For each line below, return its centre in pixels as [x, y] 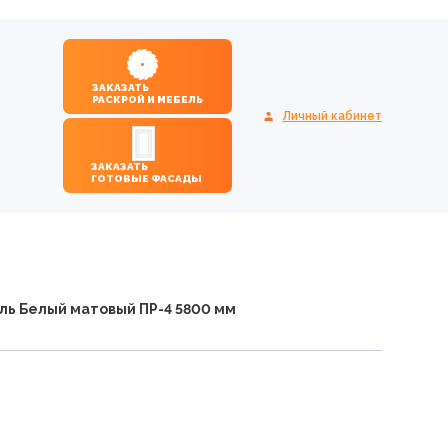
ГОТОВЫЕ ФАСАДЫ [176, 178]
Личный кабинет [332, 115]
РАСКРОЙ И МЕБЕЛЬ [147, 99]
